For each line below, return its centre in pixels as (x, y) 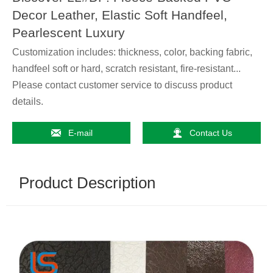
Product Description (87, 183)
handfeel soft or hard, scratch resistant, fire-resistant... (126, 68)
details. (28, 101)
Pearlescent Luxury (69, 32)
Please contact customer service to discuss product (122, 85)
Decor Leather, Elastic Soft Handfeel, (120, 15)
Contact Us (211, 133)
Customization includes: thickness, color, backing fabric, (132, 52)
